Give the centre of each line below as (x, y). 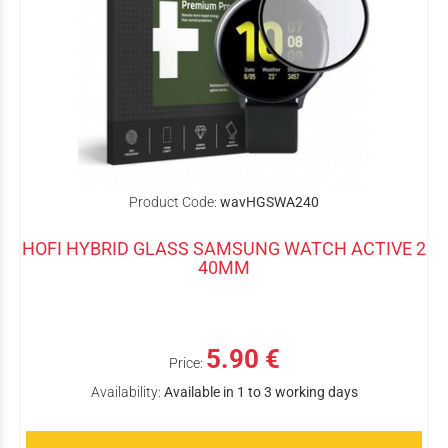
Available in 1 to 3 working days (260, 392)
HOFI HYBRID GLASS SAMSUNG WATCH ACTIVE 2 (224, 248)
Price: (185, 363)
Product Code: (173, 202)
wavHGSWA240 (269, 202)
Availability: (125, 392)
